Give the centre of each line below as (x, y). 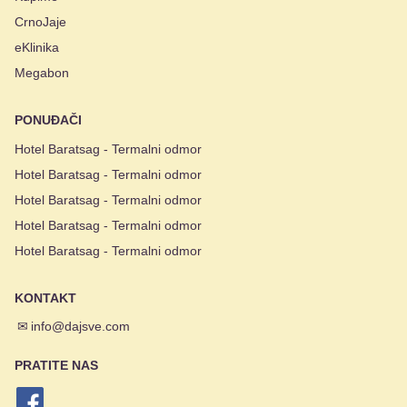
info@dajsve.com (80, 326)
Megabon (42, 72)
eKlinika (37, 47)
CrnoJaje (40, 21)
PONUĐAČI (48, 119)
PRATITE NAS (56, 365)
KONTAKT (45, 298)
